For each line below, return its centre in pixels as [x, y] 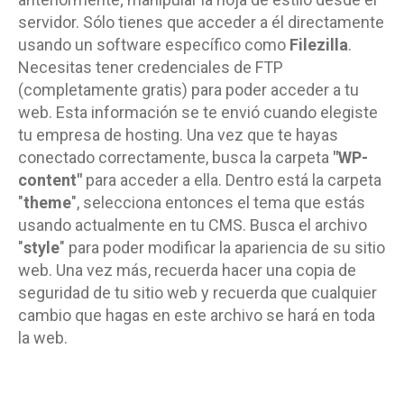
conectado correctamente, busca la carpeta [175, 157]
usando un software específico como [154, 44]
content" [50, 179]
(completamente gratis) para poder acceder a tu [188, 89]
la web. [43, 337]
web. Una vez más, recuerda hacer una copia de [187, 270]
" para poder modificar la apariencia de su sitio [222, 247]
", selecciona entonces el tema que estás [218, 202]
